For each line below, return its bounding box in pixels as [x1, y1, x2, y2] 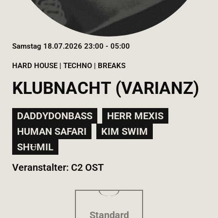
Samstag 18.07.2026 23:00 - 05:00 [12, 42, 130, 51]
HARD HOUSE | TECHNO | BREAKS [12, 61, 126, 70]
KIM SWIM [99, 126, 150, 137]
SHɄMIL [15, 141, 56, 153]
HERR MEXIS [105, 110, 166, 122]
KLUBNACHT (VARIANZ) [12, 78, 199, 98]
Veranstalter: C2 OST [12, 162, 104, 173]
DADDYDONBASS [15, 110, 95, 122]
